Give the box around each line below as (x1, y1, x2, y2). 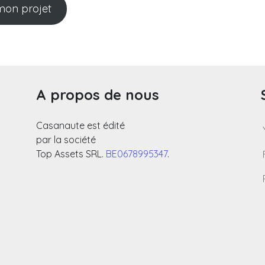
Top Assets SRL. (36, 148, 106, 160)
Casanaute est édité (36, 119, 125, 132)
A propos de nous (36, 86, 159, 104)
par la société (36, 134, 96, 146)
